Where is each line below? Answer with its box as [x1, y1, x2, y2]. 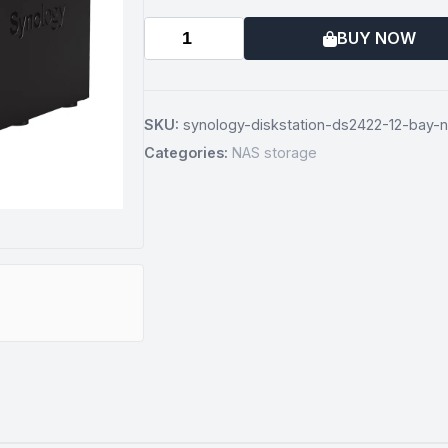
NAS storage [232, 144, 317, 161]
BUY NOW [336, 28, 416, 48]
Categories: [144, 144, 228, 161]
